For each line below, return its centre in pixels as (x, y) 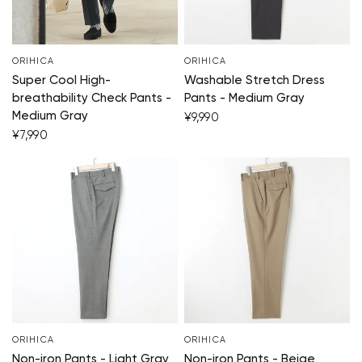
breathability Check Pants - (92, 99)
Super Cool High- (61, 81)
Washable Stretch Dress (255, 81)
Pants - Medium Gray (244, 99)
